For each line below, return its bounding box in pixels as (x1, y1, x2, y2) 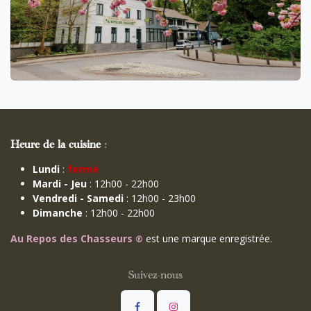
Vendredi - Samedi (33, 191, 126, 205)
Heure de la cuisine (10, 140, 101, 153)
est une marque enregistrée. (146, 231, 272, 245)
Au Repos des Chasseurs (10, 231, 135, 245)
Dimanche (33, 205, 85, 219)
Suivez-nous (128, 270, 183, 284)
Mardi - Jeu (33, 176, 87, 190)
